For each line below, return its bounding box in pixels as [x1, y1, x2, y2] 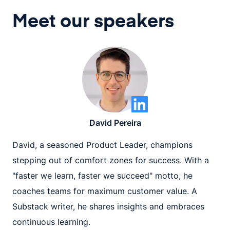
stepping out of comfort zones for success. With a [12, 155, 209, 165]
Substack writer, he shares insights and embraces [12, 201, 204, 212]
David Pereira [89, 118, 141, 128]
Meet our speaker [12, 7, 165, 32]
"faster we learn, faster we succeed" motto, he [12, 170, 193, 181]
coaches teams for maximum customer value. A [12, 186, 197, 196]
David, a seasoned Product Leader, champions [12, 140, 193, 150]
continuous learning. [12, 217, 90, 227]
